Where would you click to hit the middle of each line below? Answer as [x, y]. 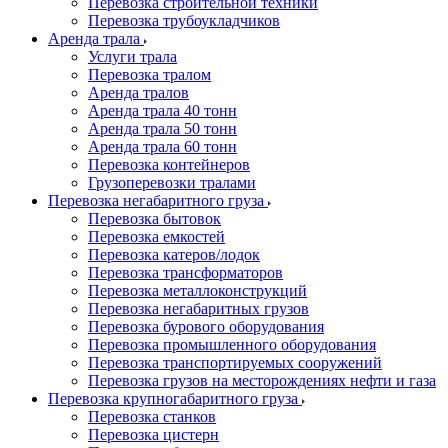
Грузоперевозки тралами [172, 182]
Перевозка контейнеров [169, 164]
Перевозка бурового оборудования [206, 326]
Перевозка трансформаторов [185, 272]
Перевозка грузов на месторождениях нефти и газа [262, 380]
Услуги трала [132, 56]
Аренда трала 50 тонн [162, 128]
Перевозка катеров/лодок [174, 254]
